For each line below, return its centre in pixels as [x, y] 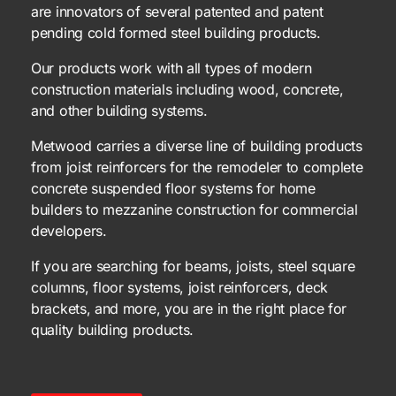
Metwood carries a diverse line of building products [197, 146]
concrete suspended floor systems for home [173, 189]
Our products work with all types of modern [171, 69]
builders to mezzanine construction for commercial [194, 210]
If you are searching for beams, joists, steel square [193, 267]
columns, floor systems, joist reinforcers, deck [179, 288]
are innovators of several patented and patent [177, 12]
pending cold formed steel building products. [176, 33]
